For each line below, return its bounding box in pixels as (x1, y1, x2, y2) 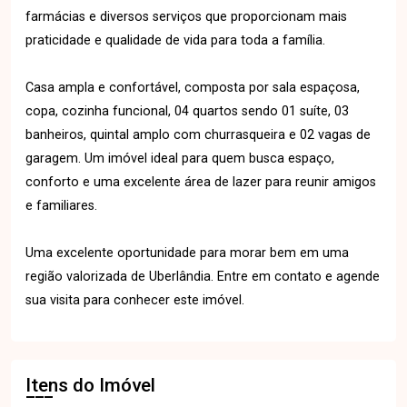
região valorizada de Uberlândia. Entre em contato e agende (25, 269, 380, 284)
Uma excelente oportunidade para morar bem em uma (25, 245, 349, 261)
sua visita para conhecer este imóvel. (25, 293, 244, 308)
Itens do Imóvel (25, 374, 155, 396)
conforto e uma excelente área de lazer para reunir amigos (25, 174, 376, 190)
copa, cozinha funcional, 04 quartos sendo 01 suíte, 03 (25, 104, 349, 119)
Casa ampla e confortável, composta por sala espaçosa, (25, 80, 360, 95)
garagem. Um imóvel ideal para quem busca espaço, (25, 151, 334, 166)
